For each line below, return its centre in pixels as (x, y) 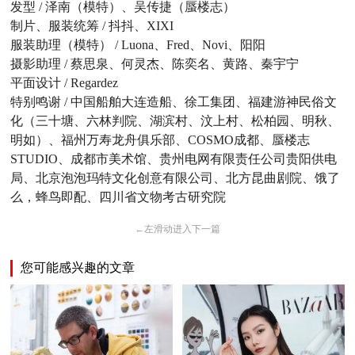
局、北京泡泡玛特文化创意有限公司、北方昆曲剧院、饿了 (176, 178)
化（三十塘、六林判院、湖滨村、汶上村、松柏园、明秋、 (176, 121)
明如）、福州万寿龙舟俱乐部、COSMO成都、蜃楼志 (160, 140)
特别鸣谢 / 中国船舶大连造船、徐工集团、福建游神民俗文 (174, 102)
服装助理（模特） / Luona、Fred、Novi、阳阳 (138, 45)
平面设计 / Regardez (65, 83)
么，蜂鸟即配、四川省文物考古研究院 (118, 197)
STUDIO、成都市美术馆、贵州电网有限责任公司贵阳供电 (174, 159)
